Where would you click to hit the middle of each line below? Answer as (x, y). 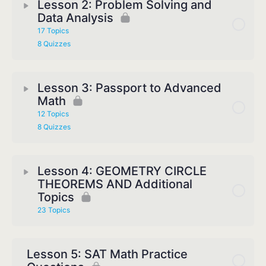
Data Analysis (75, 18)
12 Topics (53, 114)
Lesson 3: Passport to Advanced (129, 88)
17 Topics (53, 31)
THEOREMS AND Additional (115, 184)
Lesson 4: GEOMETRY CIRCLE (122, 171)
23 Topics (54, 210)
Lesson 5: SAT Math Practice (107, 254)
